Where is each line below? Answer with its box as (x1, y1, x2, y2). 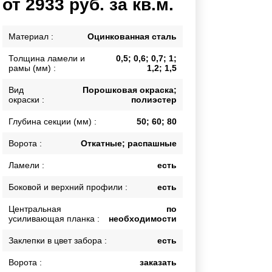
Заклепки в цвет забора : (8, 236, 107, 246)
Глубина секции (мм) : (8, 117, 97, 127)
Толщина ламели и (8, 53, 86, 64)
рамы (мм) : (8, 63, 56, 73)
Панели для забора (30, 102, 102, 111)
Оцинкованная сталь (87, 32, 177, 42)
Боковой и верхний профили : (8, 182, 128, 192)
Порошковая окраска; (83, 85, 177, 95)
